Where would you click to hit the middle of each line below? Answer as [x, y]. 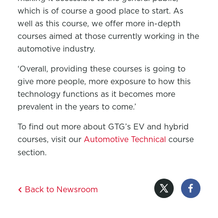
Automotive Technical [125, 139]
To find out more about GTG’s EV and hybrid [103, 127]
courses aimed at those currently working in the [108, 36]
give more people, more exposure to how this [104, 81]
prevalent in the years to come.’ [77, 107]
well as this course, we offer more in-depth [99, 23]
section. [32, 152]
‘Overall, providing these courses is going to [101, 69]
